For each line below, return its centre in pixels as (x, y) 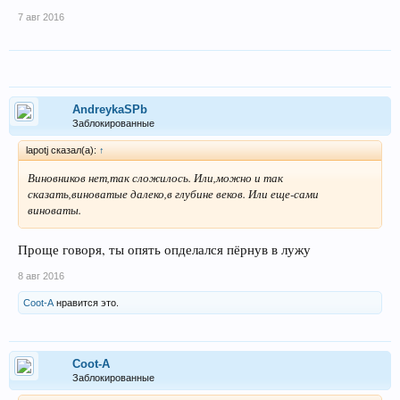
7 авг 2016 (41, 17)
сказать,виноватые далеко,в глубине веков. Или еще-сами (173, 193)
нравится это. (86, 303)
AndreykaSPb (110, 109)
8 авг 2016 (41, 276)
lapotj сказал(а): (62, 150)
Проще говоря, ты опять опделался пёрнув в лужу (164, 250)
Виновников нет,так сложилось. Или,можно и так (155, 177)
